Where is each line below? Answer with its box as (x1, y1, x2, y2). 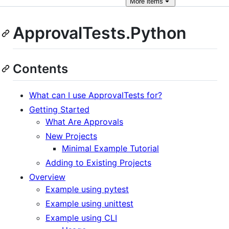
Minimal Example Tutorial (62, 143, 159, 153)
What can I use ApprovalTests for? (29, 89, 162, 100)
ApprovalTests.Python (13, 23, 187, 43)
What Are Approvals (45, 116, 123, 127)
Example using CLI (45, 212, 117, 223)
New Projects (45, 130, 97, 141)
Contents (13, 61, 68, 76)
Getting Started (29, 104, 89, 114)
